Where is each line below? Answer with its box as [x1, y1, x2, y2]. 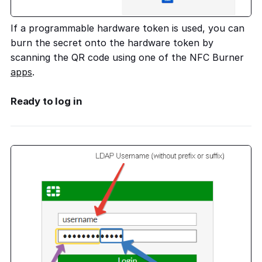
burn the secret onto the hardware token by [11, 37, 213, 49]
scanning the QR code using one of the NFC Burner [11, 51, 244, 64]
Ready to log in [11, 95, 82, 108]
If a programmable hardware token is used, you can [11, 22, 244, 35]
